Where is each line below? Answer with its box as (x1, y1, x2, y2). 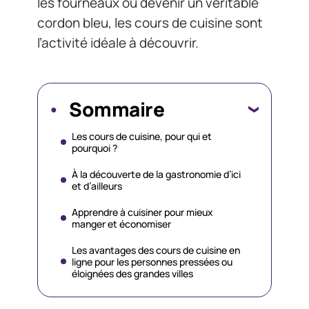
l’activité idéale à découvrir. (37, 34, 199, 52)
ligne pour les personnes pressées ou (72, 255, 232, 268)
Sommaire (69, 95, 164, 122)
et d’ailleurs (72, 179, 122, 192)
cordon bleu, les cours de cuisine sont (37, 14, 263, 32)
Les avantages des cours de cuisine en (72, 243, 240, 257)
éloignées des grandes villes (72, 266, 193, 280)
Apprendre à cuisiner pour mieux (72, 205, 213, 219)
